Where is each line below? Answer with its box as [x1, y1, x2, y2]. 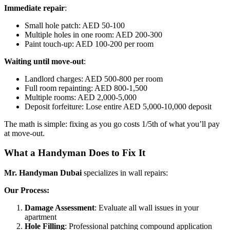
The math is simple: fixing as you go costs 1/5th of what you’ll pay [4, 119, 220, 128]
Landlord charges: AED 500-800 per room [25, 74, 163, 83]
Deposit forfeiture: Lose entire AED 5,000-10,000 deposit [25, 102, 212, 111]
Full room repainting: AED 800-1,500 [25, 83, 147, 92]
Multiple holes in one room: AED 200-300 [25, 30, 162, 39]
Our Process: [4, 185, 49, 195]
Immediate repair [4, 3, 65, 12]
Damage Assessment [25, 203, 94, 212]
